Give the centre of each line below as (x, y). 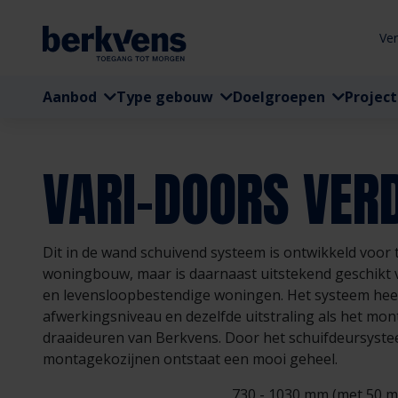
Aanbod (72, 97)
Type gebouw (167, 97)
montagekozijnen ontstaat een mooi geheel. (190, 359)
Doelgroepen (281, 97)
